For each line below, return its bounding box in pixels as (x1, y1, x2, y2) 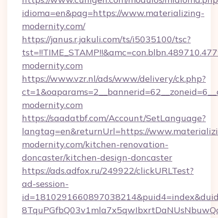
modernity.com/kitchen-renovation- (22, 139, 168, 150)
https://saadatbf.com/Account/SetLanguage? (22, 112, 206, 124)
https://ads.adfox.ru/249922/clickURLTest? (22, 165, 194, 176)
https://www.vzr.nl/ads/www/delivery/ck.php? (22, 73, 206, 84)
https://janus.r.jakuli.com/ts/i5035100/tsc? (22, 34, 191, 45)
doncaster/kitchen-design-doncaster (22, 152, 172, 163)
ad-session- (22, 178, 69, 189)
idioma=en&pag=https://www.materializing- (22, 7, 204, 18)
